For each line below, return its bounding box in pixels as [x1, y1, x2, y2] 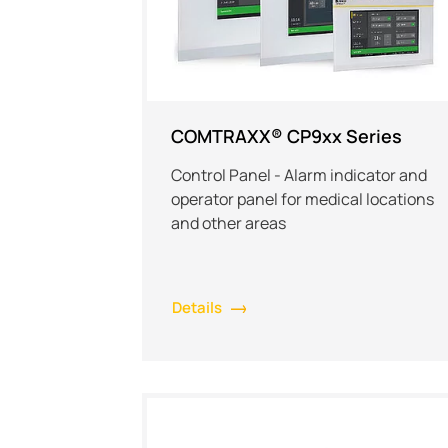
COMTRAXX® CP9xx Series [171, 123, 402, 148]
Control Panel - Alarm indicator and [171, 163, 427, 186]
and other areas [171, 211, 286, 234]
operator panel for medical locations [171, 187, 434, 210]
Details [172, 296, 222, 318]
